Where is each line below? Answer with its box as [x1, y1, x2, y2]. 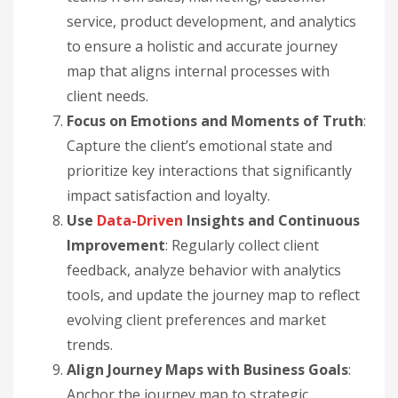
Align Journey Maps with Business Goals [67, 360, 348, 379]
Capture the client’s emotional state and [67, 136, 332, 155]
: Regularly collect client [165, 235, 319, 255]
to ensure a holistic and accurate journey [67, 36, 338, 56]
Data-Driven [97, 211, 183, 230]
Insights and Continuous [183, 211, 360, 230]
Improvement [67, 235, 165, 255]
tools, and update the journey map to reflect [67, 285, 360, 305]
